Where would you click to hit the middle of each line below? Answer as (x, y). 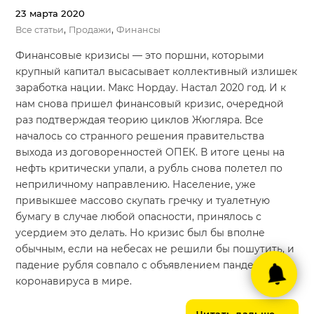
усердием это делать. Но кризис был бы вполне (141, 233)
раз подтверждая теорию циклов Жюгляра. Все (140, 120)
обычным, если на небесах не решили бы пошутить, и (155, 249)
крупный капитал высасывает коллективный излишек (157, 72)
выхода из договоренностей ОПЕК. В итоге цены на (150, 152)
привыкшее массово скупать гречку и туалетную (143, 201)
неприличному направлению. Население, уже (136, 185)
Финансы (139, 30)
